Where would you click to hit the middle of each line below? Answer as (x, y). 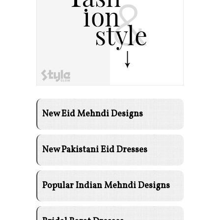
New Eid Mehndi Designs (92, 114)
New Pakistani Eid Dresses (95, 150)
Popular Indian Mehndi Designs (106, 186)
